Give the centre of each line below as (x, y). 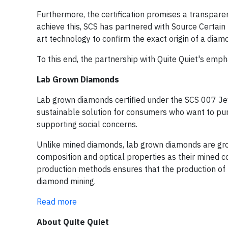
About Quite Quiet (73, 222)
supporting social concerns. (87, 124)
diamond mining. (66, 181)
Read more (57, 202)
